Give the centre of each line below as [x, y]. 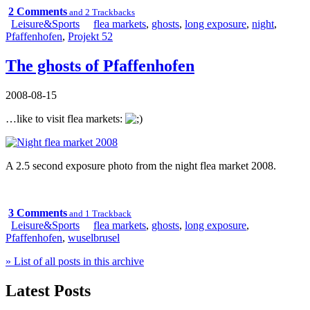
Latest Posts [48, 291]
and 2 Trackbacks [101, 12]
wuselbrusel [94, 238]
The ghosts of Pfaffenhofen [100, 66]
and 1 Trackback [99, 214]
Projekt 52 [90, 37]
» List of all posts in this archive [75, 262]
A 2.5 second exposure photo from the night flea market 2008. [141, 166]
